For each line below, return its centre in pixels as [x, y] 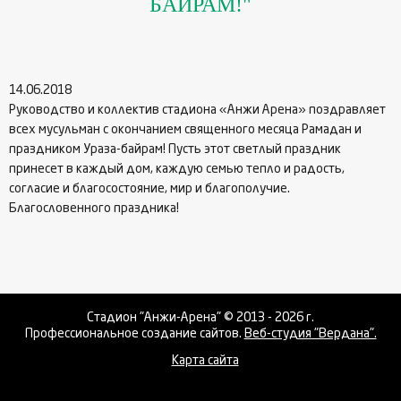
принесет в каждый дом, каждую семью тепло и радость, [177, 170]
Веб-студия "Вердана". [310, 334]
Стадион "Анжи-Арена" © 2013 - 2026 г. [200, 318]
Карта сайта [205, 361]
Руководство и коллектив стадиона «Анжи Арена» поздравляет [197, 111]
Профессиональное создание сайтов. [134, 334]
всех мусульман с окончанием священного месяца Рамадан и [185, 130]
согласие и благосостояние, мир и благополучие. [149, 189]
